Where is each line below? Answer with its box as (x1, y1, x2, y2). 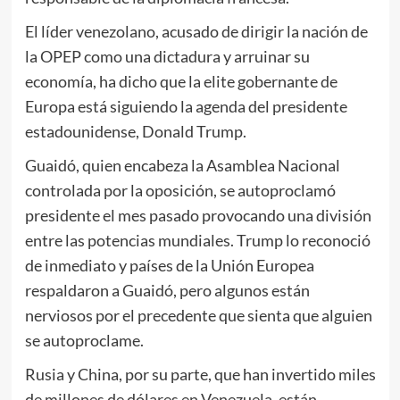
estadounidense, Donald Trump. (24, 121, 246, 141)
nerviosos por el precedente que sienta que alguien (24, 304, 372, 325)
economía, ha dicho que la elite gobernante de (24, 71, 337, 91)
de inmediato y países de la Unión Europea (24, 254, 314, 275)
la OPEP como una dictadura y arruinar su (24, 46, 310, 66)
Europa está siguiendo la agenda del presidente (24, 96, 347, 116)
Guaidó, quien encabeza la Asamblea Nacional (24, 154, 340, 175)
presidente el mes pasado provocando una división (24, 204, 371, 225)
